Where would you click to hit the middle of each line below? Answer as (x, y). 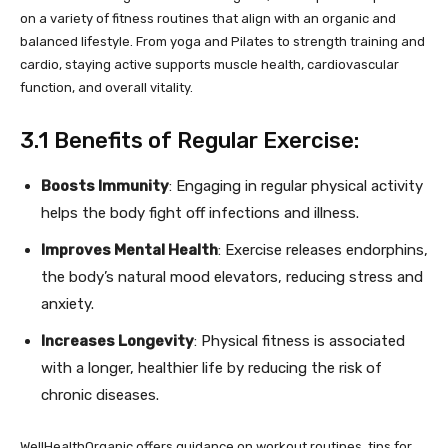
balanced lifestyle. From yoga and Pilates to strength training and (222, 41)
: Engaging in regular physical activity (296, 186)
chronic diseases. (100, 395)
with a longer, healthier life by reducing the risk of (211, 368)
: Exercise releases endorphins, (323, 250)
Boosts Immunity (105, 186)
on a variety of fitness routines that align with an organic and (208, 18)
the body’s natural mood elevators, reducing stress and (232, 277)
